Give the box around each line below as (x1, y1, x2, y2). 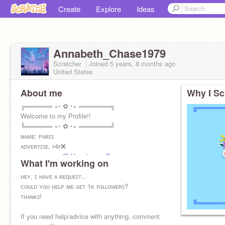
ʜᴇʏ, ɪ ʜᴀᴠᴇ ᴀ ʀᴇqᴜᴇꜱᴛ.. (21, 171, 85, 181)
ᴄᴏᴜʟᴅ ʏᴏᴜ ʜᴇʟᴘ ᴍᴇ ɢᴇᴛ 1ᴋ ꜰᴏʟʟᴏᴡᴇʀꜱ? (21, 181, 128, 191)
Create (58, 4, 80, 14)
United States (53, 67, 93, 76)
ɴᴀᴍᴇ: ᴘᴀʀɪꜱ (21, 131, 54, 141)
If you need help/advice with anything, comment (21, 211, 160, 221)
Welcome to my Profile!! (21, 111, 91, 121)
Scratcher (53, 59, 83, 68)
